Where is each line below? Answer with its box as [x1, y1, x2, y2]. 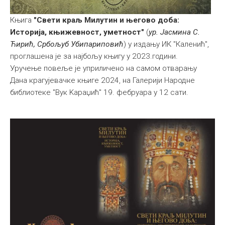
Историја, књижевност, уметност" [10, 27, 144, 37]
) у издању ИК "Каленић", [124, 39, 209, 49]
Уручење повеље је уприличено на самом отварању [10, 63, 197, 73]
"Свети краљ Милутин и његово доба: [34, 15, 179, 25]
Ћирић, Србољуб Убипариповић [10, 39, 124, 49]
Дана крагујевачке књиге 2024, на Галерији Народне [10, 75, 195, 85]
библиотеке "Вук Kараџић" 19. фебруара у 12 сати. [10, 87, 188, 97]
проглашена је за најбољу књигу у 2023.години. [10, 51, 178, 61]
